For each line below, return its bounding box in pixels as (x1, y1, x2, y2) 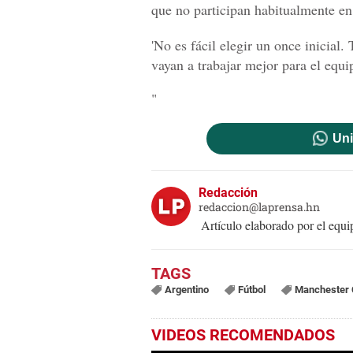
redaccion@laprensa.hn (199, 199, 320, 214)
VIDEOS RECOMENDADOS (151, 325, 335, 344)
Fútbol (237, 283, 266, 295)
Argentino (164, 283, 209, 295)
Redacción (199, 184, 258, 200)
